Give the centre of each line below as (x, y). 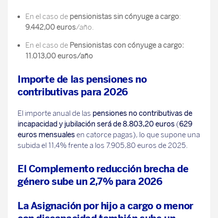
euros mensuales (46, 135)
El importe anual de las (55, 113)
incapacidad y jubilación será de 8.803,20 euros (96, 124)
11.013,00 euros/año (59, 56)
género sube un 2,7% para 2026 (90, 182)
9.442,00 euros (51, 27)
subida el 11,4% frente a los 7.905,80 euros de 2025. (103, 145)
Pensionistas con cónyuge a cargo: (126, 45)
